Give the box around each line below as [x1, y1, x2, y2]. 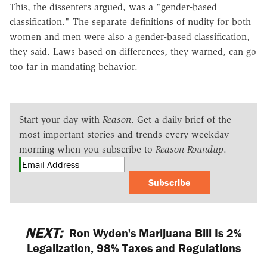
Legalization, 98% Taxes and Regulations [26, 240, 241, 255]
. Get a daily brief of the [131, 113, 231, 125]
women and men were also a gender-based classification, [10, 30, 250, 42]
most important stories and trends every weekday [19, 128, 229, 140]
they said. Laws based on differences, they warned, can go [10, 45, 256, 57]
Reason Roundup [156, 143, 223, 155]
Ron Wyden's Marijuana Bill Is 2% [66, 225, 243, 240]
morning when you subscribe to [19, 143, 156, 155]
